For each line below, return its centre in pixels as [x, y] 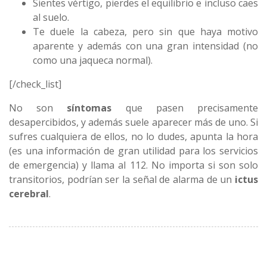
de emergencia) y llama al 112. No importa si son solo [133, 165]
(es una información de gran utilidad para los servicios [133, 150]
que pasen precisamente [185, 108]
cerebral [29, 193]
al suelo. [51, 17]
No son [38, 108]
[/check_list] [35, 84]
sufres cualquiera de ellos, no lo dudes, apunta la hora [133, 136]
